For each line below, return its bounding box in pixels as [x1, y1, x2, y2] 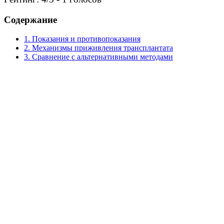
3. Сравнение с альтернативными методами [24, 52, 173, 61]
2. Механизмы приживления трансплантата [24, 43, 173, 52]
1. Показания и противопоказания [24, 34, 140, 43]
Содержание [4, 14, 57, 25]
